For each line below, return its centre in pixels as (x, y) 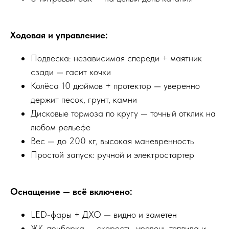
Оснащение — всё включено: (71, 192)
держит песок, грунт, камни (84, 100)
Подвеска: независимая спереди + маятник (116, 58)
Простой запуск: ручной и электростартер (112, 155)
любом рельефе (61, 127)
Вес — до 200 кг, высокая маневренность (112, 141)
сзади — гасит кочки (71, 72)
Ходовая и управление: (59, 35)
